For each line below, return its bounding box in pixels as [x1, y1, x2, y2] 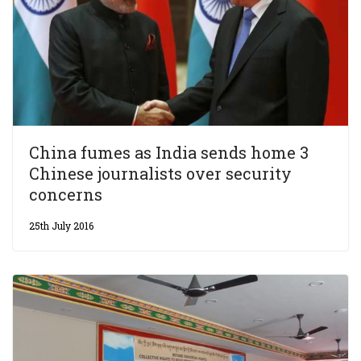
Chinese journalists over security [29, 162, 292, 184]
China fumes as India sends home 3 [29, 141, 309, 163]
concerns [29, 183, 102, 205]
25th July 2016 [29, 218, 93, 232]
